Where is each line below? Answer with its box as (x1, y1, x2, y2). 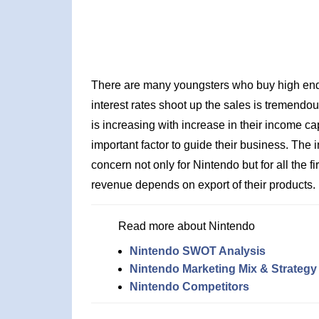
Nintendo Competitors (129, 281, 249, 293)
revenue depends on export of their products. (90, 179, 315, 191)
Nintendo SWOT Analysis (129, 245, 266, 257)
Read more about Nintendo (117, 220, 255, 232)
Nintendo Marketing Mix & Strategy (129, 263, 317, 275)
